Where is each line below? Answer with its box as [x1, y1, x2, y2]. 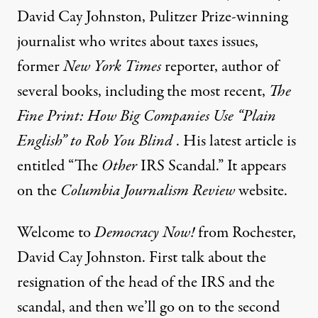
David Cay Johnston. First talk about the [17, 246, 266, 269]
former [17, 55, 63, 78]
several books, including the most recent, [17, 80, 269, 103]
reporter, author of [161, 55, 279, 78]
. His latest [172, 130, 245, 153]
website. [235, 180, 287, 202]
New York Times [63, 55, 161, 78]
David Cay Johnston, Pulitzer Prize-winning [17, 6, 287, 28]
